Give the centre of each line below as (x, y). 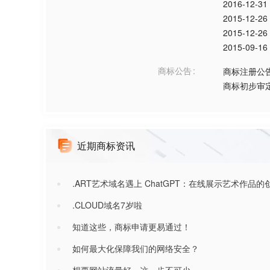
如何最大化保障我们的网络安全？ (136, 248)
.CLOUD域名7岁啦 (107, 205)
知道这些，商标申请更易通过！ (131, 227)
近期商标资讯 (106, 146)
